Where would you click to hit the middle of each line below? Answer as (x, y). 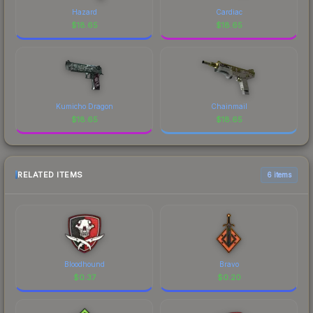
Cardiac (229, 12)
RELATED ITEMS (50, 175)
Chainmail (229, 106)
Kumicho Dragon (84, 106)
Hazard (84, 12)
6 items (279, 174)
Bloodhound (84, 264)
